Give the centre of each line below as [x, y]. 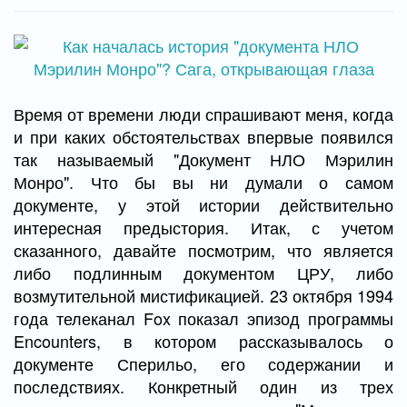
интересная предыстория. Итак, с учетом [203, 227]
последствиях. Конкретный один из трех [203, 386]
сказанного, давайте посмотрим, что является [203, 250]
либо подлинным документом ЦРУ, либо [203, 273]
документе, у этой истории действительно [203, 204]
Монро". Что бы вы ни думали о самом [203, 182]
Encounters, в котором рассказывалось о [203, 341]
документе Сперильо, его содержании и [203, 363]
